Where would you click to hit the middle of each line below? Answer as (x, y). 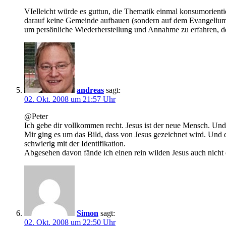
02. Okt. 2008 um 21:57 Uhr (70, 99)
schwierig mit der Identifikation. (75, 144)
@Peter (36, 117)
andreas (90, 90)
